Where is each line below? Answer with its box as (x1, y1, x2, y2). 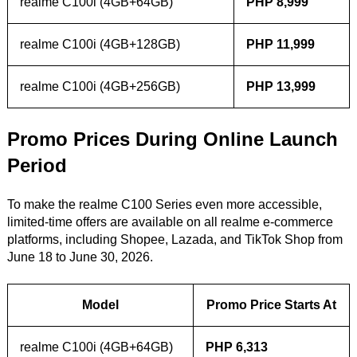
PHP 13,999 (245, 80, 316, 94)
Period (6, 155, 67, 177)
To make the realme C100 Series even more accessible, (6, 198, 322, 212)
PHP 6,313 (205, 340, 268, 355)
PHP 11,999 (245, 37, 315, 52)
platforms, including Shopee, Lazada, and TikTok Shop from (6, 233, 343, 247)
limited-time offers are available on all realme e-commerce (6, 215, 333, 229)
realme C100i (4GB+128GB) (19, 37, 180, 52)
